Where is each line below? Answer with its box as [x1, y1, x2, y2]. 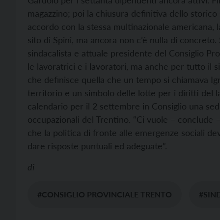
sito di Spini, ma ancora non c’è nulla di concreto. [27, 34, 219, 45]
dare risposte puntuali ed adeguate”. [27, 140, 167, 151]
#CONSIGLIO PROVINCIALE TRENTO [37, 190, 172, 199]
